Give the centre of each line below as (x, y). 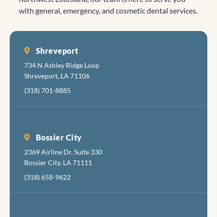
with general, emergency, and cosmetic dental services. (108, 10)
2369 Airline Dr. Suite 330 (63, 152)
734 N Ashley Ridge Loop (62, 65)
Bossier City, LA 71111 (58, 162)
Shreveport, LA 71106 (57, 76)
